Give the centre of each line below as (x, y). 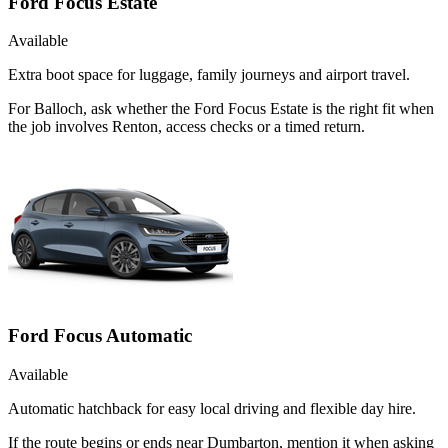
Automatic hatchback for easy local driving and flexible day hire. (212, 408)
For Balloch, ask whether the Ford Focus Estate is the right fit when (221, 109)
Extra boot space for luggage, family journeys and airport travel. (209, 75)
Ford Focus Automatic (100, 336)
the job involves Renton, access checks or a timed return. (186, 127)
